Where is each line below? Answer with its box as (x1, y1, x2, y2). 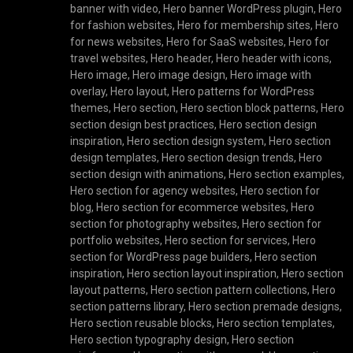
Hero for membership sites (177, 19, 311, 32)
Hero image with (230, 69, 312, 82)
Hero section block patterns (180, 102, 317, 115)
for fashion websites (70, 19, 173, 32)
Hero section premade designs (188, 300, 340, 314)
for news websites (70, 35, 162, 49)
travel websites (70, 52, 147, 65)
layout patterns (70, 284, 147, 297)
